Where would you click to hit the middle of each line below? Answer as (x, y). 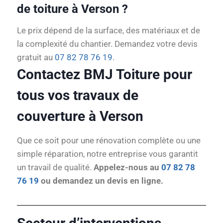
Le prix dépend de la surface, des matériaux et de (109, 30)
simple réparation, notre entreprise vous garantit (108, 154)
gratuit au (36, 57)
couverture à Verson (80, 116)
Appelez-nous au (127, 167)
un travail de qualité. (55, 167)
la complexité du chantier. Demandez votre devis (107, 44)
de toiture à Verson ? (72, 9)
